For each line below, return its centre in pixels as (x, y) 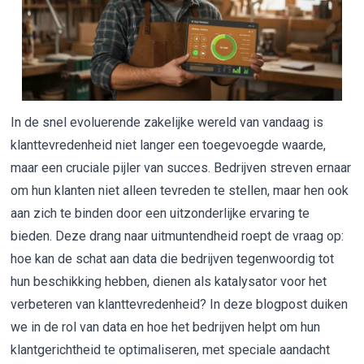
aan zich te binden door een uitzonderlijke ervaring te (160, 214)
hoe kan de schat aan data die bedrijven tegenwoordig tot (173, 259)
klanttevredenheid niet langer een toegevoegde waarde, (169, 145)
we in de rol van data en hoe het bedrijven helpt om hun (166, 327)
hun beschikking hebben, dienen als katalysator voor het (169, 282)
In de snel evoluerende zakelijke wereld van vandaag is (167, 123)
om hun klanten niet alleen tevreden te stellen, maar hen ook (180, 191)
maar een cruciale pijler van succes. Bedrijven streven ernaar (181, 168)
